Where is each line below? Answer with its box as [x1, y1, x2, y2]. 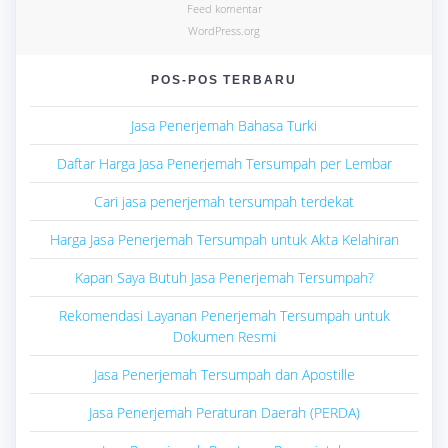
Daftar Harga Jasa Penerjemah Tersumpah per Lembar [56, 154, 392, 174]
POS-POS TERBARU [150, 73, 298, 87]
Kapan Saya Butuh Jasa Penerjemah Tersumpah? [74, 268, 374, 288]
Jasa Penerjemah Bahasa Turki [131, 116, 317, 136]
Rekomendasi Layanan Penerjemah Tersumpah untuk [58, 306, 390, 326]
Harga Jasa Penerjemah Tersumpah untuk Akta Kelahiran [49, 230, 399, 250]
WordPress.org [188, 23, 260, 39]
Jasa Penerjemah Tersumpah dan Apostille [93, 365, 355, 385]
